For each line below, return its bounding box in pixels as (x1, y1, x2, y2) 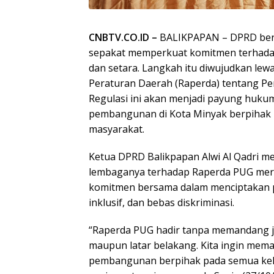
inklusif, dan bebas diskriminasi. (89, 195, 234, 209)
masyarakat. (89, 122, 144, 136)
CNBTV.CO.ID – (89, 30, 160, 44)
